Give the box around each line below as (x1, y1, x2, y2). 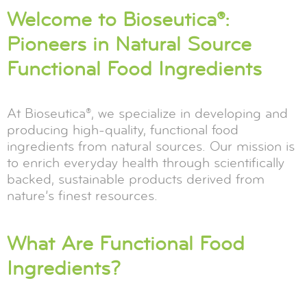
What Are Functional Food (7, 230, 245, 256)
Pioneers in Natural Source (7, 31, 251, 57)
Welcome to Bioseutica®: (7, 6, 230, 32)
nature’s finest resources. (7, 186, 158, 204)
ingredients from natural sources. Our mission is (7, 137, 295, 155)
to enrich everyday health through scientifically (7, 153, 284, 171)
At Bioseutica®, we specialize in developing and (7, 104, 288, 122)
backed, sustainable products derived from (7, 170, 265, 188)
